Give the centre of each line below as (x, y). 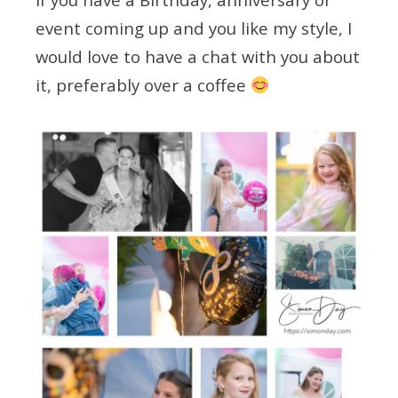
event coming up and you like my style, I (194, 28)
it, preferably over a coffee (143, 84)
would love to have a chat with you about (198, 56)
